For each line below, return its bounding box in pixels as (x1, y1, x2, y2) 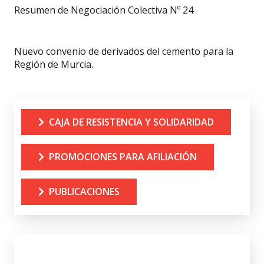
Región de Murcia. (14, 57, 93, 71)
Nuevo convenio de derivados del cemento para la (14, 44, 233, 58)
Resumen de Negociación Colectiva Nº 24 (14, 3, 193, 16)
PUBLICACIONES (48, 184, 120, 198)
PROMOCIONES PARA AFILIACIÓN (48, 150, 197, 163)
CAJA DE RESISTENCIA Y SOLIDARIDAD (48, 115, 214, 128)
